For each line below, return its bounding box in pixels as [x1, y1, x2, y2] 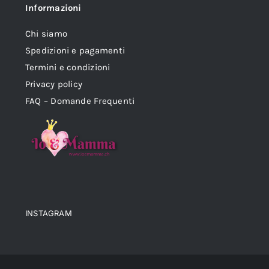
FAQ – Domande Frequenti [25, 95, 135, 107]
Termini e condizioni [25, 62, 110, 73]
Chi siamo [25, 28, 68, 40]
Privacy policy [25, 79, 83, 90]
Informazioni [25, 2, 82, 14]
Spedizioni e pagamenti [25, 45, 125, 56]
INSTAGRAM [25, 208, 72, 219]
